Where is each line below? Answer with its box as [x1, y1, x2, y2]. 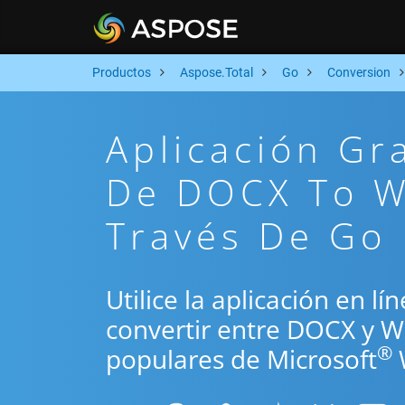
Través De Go [106, 211, 387, 260]
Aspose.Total [180, 65, 253, 80]
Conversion [327, 65, 391, 80]
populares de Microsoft [106, 342, 377, 376]
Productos [92, 65, 151, 80]
